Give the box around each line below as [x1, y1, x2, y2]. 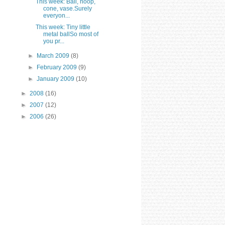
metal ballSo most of [43, 30, 98, 38]
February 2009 [37, 63, 79, 71]
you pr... [43, 37, 64, 45]
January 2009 [37, 75, 76, 82]
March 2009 [37, 52, 71, 59]
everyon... [43, 12, 70, 19]
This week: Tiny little [35, 23, 90, 31]
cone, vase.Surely [43, 5, 92, 12]
